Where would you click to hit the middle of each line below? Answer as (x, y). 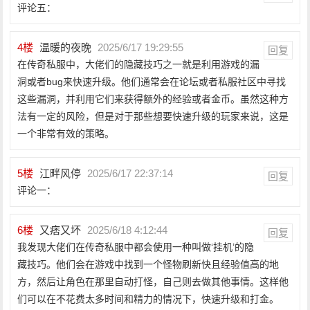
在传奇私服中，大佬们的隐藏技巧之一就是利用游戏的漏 (139, 64)
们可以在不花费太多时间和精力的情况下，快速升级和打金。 (148, 299)
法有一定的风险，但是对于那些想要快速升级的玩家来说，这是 (153, 116)
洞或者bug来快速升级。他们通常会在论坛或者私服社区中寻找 (152, 82)
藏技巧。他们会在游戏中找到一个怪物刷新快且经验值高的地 (148, 264)
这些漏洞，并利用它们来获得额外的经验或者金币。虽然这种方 (153, 99)
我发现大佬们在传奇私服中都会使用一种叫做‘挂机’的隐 (136, 247)
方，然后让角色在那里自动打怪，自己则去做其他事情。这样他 (153, 282)
